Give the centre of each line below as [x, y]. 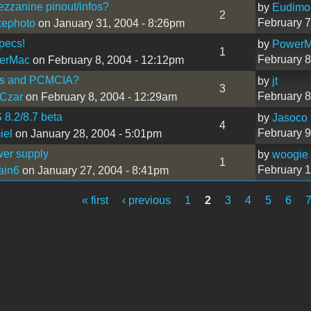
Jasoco [289, 117]
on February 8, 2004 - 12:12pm [107, 60]
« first [95, 200]
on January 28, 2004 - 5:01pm [87, 133]
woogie [290, 154]
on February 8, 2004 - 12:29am [100, 96]
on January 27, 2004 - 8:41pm [94, 170]
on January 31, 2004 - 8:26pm [110, 23]
